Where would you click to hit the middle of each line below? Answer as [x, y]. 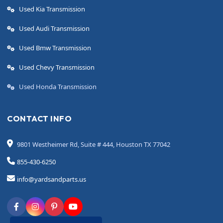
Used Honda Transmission [58, 87]
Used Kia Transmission [52, 9]
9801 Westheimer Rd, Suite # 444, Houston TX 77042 [94, 144]
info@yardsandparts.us [52, 179]
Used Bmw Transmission [55, 48]
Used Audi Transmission [54, 29]
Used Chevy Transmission [57, 67]
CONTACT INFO [39, 119]
